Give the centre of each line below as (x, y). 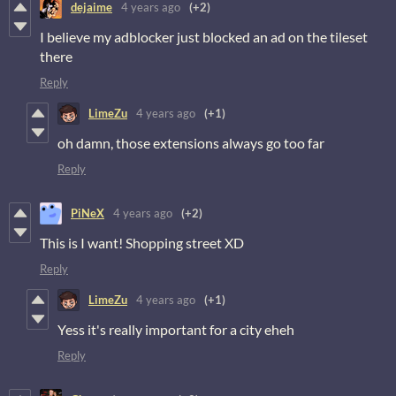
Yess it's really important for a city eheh (176, 329)
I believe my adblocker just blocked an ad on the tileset (204, 36)
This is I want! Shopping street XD (142, 242)
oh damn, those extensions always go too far (191, 142)
